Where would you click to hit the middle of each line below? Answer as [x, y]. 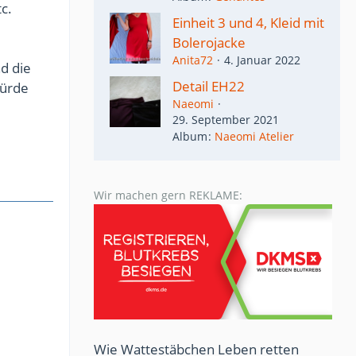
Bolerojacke [209, 43]
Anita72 [193, 60]
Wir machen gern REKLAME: [168, 195]
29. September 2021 [226, 120]
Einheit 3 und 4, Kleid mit [248, 23]
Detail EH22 [209, 86]
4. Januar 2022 [262, 60]
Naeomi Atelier [254, 137]
